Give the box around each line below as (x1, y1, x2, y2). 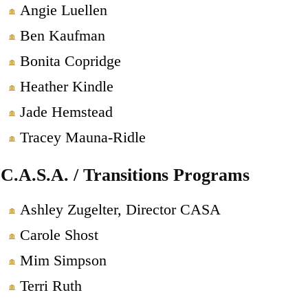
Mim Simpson (19, 252, 107, 269)
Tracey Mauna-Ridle (19, 128, 146, 146)
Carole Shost (19, 226, 98, 244)
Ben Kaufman (19, 26, 105, 44)
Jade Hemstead (19, 102, 113, 120)
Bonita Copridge (19, 52, 121, 69)
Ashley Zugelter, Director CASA (19, 201, 221, 219)
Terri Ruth (19, 277, 82, 295)
